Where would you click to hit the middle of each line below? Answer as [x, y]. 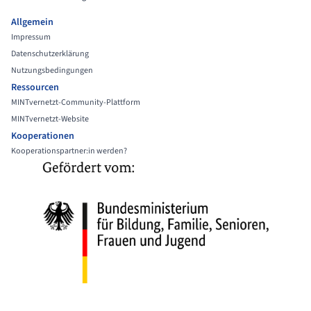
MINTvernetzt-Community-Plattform [76, 102]
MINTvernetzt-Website [50, 119]
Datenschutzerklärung [50, 53]
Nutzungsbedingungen [52, 70]
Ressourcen [35, 87]
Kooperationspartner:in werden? [69, 151]
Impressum [31, 37]
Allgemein [32, 22]
